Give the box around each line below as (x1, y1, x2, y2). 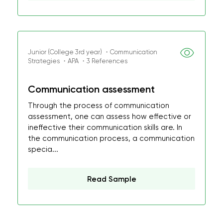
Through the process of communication (28, 101, 169, 110)
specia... (28, 145, 58, 154)
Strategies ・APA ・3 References (28, 57, 127, 65)
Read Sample (87, 175, 136, 184)
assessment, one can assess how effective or (28, 112, 191, 121)
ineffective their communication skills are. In (28, 123, 182, 132)
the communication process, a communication (28, 134, 195, 143)
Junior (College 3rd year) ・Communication (28, 48, 157, 56)
